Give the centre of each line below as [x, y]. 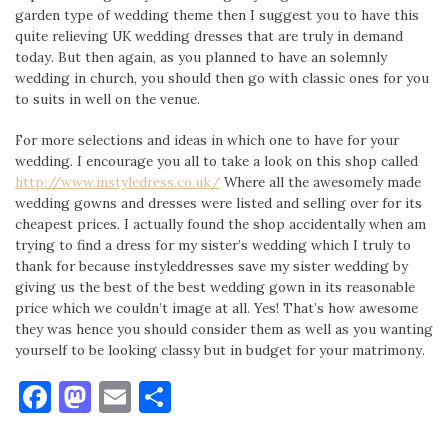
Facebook [120, 397]
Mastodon [164, 397]
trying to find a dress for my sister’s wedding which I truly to [213, 245]
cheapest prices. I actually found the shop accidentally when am [220, 224]
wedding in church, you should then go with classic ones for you [222, 77]
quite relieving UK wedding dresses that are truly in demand [209, 35]
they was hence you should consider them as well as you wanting [224, 329]
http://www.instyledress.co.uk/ [117, 182]
